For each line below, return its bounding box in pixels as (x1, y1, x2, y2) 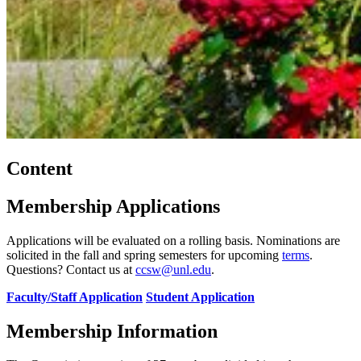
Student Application (146, 289, 255, 304)
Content (6, 157, 73, 179)
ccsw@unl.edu (135, 262, 211, 276)
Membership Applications (6, 195, 220, 217)
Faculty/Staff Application (6, 289, 143, 304)
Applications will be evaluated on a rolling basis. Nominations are (6, 233, 340, 247)
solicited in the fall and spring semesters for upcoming (6, 247, 282, 262)
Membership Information (6, 320, 218, 342)
